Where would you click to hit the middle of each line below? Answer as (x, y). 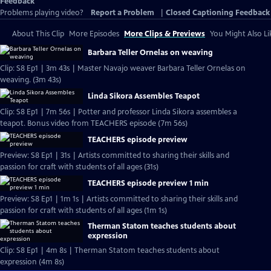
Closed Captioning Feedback (218, 13)
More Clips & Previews (165, 34)
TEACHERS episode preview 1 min (148, 183)
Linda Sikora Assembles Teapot (144, 96)
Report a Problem (122, 13)
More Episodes (94, 34)
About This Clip (38, 34)
